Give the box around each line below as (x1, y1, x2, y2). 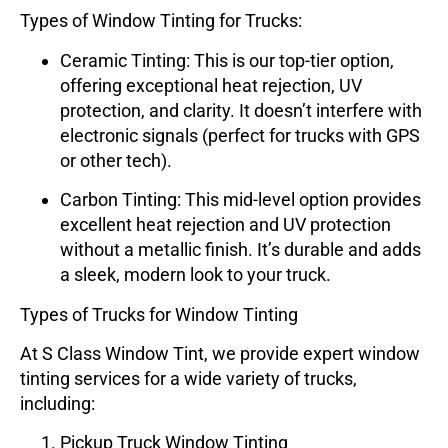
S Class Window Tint (42, 343, 204, 364)
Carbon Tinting (60, 189, 177, 211)
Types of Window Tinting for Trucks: (20, 10, 302, 32)
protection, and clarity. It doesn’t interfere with (60, 99, 422, 121)
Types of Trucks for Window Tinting (20, 303, 298, 325)
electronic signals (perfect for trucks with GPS (60, 124, 420, 146)
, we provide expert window (204, 343, 420, 364)
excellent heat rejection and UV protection (60, 214, 391, 236)
